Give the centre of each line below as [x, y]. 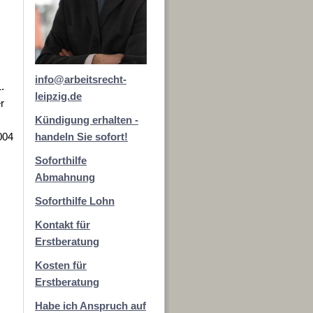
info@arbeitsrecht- [81, 79]
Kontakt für [63, 225]
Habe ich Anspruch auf [90, 306]
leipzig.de [58, 96]
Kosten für [61, 265]
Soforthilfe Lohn [75, 201]
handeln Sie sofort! [81, 137]
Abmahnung [65, 177]
